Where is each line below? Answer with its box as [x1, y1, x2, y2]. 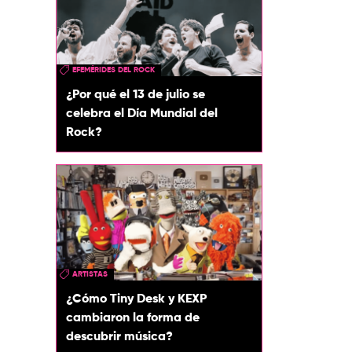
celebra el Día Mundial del [66, 108, 218, 121]
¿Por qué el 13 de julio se [66, 89, 205, 102]
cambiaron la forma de [66, 311, 200, 324]
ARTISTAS [72, 269, 108, 278]
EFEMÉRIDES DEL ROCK [72, 66, 155, 75]
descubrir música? [66, 330, 173, 343]
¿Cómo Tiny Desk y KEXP [66, 292, 207, 306]
